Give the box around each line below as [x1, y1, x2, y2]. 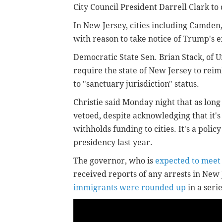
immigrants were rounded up [73, 183, 186, 193]
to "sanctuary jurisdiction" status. [73, 79, 199, 89]
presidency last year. [73, 138, 155, 148]
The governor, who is [73, 156, 155, 166]
